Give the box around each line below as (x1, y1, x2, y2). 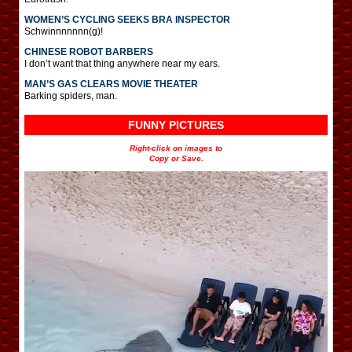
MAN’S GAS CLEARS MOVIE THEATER (24, 78, 198, 90)
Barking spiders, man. (24, 90, 117, 101)
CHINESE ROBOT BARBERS (24, 46, 153, 57)
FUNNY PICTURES (128, 118, 224, 131)
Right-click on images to (130, 143, 222, 152)
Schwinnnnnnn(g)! (24, 25, 103, 37)
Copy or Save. (148, 153, 203, 163)
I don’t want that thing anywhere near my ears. (24, 57, 220, 69)
